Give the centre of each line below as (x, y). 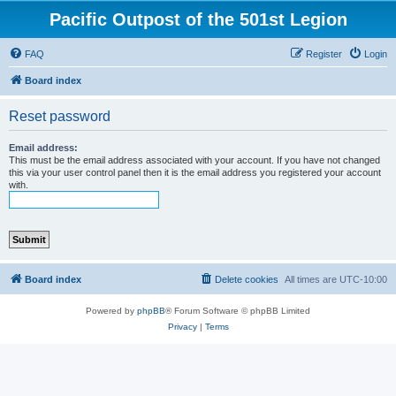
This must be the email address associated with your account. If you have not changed (194, 160)
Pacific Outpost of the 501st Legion (198, 19)
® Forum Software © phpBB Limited (238, 311)
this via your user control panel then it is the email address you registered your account (195, 172)
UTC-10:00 (363, 279)
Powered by (111, 311)
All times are (312, 279)
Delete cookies (247, 279)
